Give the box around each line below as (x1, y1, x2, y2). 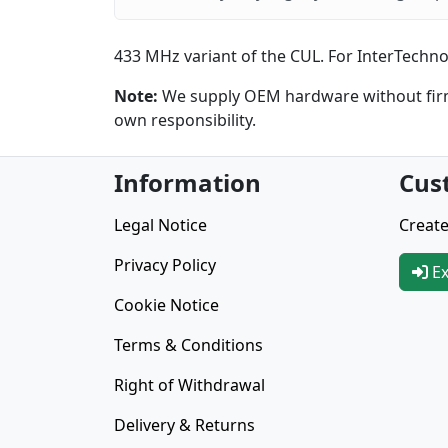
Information (114, 166, 261, 200)
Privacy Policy (114, 254, 216, 277)
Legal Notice (114, 214, 207, 237)
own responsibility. (114, 109, 256, 132)
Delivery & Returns (114, 414, 255, 437)
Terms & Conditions (114, 334, 263, 357)
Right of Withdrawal (114, 374, 265, 397)
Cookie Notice (114, 294, 219, 317)
